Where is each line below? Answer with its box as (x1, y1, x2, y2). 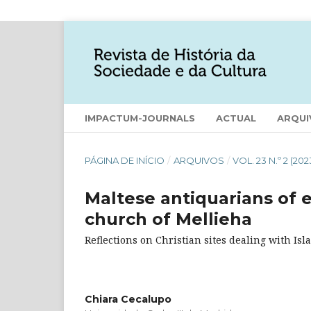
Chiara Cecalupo (85, 292, 171, 305)
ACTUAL (216, 112, 256, 124)
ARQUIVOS (173, 154, 224, 166)
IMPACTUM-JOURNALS (85, 112, 195, 124)
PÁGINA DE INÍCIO (85, 154, 165, 166)
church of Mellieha (85, 208, 252, 229)
